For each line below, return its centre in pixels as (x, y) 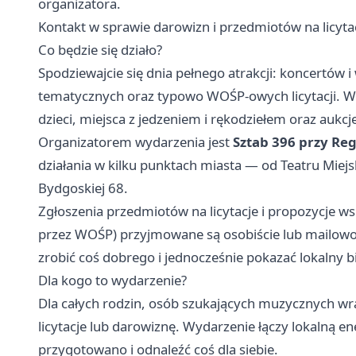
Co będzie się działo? (100, 49)
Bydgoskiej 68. (83, 188)
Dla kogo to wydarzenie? (112, 280)
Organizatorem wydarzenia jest (135, 141)
